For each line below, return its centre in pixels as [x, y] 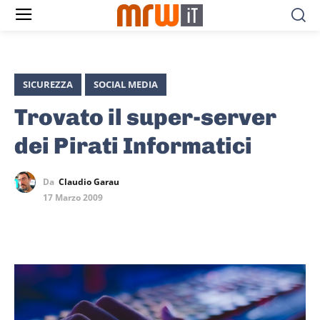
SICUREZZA [48, 85]
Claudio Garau [89, 182]
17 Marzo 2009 [73, 198]
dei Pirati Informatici [133, 146]
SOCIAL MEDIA [126, 85]
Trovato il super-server [145, 117]
